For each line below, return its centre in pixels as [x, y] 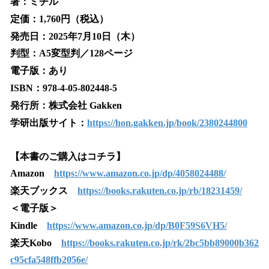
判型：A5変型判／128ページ [71, 53]
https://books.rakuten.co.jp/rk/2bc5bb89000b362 [160, 243]
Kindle [29, 225]
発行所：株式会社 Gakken [66, 105]
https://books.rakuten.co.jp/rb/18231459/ [160, 191]
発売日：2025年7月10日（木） [75, 36]
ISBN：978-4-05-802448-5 [64, 88]
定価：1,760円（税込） [59, 19]
